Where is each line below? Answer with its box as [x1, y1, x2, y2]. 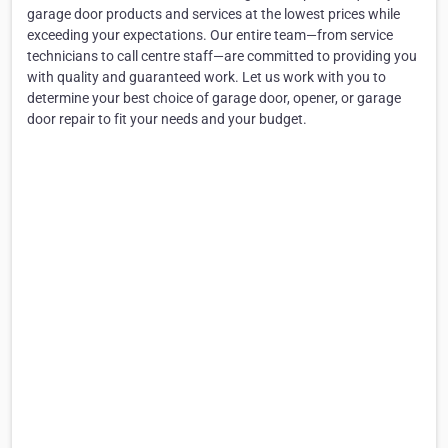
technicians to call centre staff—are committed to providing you [27, 48, 417, 65]
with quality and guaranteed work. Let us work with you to [27, 69, 386, 86]
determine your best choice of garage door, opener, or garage [27, 90, 401, 107]
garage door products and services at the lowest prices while [27, 6, 400, 23]
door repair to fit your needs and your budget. [27, 111, 307, 128]
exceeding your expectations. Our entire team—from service [27, 27, 393, 44]
